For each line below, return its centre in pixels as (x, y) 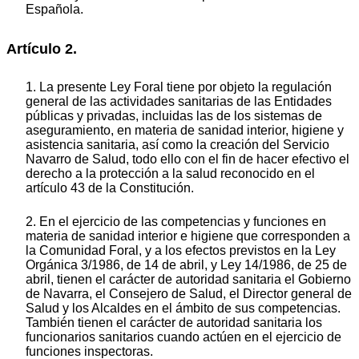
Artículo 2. (42, 49)
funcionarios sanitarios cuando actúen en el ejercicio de (184, 337)
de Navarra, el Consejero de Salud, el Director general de (189, 293)
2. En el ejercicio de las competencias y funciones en (176, 221)
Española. (54, 10)
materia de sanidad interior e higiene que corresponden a (188, 236)
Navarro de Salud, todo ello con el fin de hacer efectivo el (188, 159)
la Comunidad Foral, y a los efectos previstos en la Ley (181, 250)
